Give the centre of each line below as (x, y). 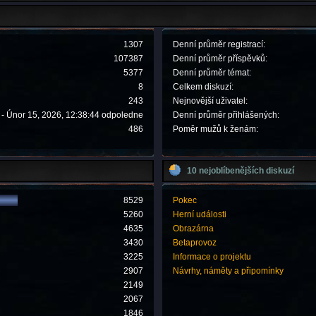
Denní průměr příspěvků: (220, 59)
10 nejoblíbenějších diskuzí (241, 171)
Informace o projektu (212, 256)
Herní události (200, 214)
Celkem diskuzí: (203, 87)
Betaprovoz (195, 242)
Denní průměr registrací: (219, 45)
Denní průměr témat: (212, 73)
